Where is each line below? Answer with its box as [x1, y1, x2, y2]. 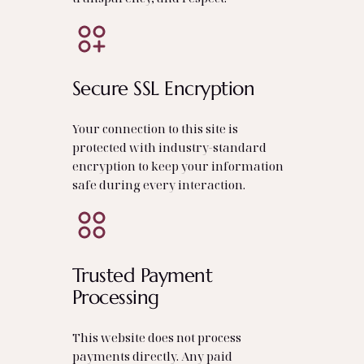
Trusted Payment [71, 262, 213, 288]
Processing [71, 284, 159, 310]
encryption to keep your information [71, 157, 284, 174]
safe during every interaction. [71, 175, 245, 193]
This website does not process [71, 328, 241, 345]
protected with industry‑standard [71, 138, 266, 155]
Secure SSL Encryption [71, 76, 255, 101]
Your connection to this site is [71, 119, 238, 136]
